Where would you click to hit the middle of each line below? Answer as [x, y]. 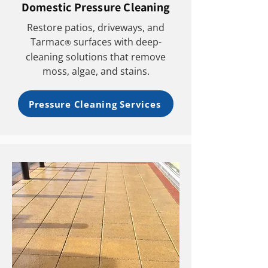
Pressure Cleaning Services [95, 104]
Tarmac [47, 42]
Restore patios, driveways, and [96, 28]
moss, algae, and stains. [96, 71]
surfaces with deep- [116, 42]
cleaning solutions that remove [96, 57]
